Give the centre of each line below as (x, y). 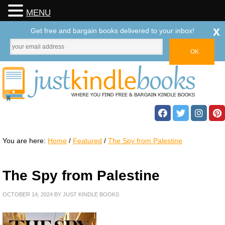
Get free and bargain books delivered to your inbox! (113, 31)
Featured (87, 141)
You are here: (25, 141)
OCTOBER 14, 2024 (28, 194)
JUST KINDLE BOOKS (91, 194)
